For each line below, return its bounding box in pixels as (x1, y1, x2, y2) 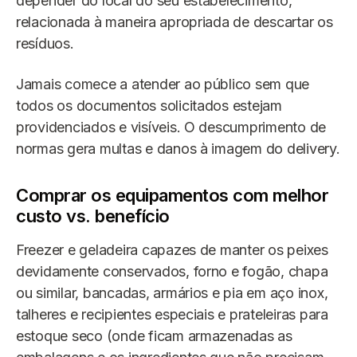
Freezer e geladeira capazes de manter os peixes (16, 241, 328, 258)
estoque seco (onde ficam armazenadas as (16, 327, 292, 344)
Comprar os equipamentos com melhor (16, 184, 328, 206)
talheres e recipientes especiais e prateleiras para (16, 305, 328, 323)
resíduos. (16, 34, 78, 52)
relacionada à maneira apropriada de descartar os (16, 13, 333, 30)
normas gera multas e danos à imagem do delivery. (16, 139, 340, 157)
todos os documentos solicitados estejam (16, 96, 282, 114)
